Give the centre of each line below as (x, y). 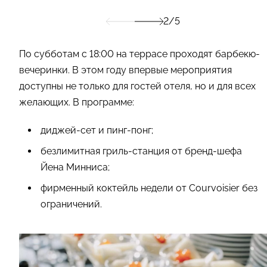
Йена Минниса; (75, 167)
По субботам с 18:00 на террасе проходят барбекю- (139, 54)
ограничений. (71, 204)
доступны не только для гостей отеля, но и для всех (137, 86)
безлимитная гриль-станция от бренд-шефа (141, 151)
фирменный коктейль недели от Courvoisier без (149, 188)
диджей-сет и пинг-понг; (97, 130)
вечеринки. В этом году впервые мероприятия (125, 70)
